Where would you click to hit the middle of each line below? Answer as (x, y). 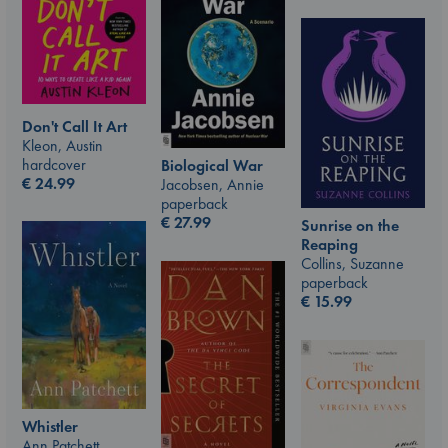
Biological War (212, 166)
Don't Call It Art (74, 126)
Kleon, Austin (62, 145)
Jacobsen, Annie (212, 185)
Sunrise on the (350, 225)
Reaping (329, 244)
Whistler (50, 427)
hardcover (54, 164)
